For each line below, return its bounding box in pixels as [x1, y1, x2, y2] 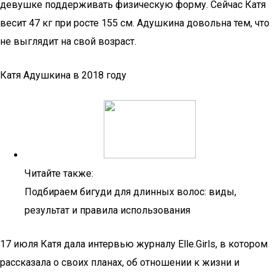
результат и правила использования [25, 204, 190, 216]
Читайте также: [25, 168, 93, 179]
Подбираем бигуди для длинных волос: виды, [25, 186, 236, 198]
